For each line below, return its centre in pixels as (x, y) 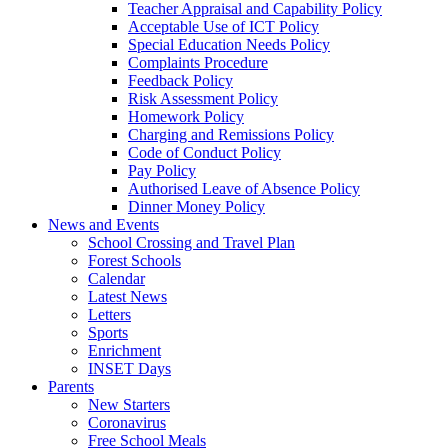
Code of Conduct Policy (204, 152)
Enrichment (124, 350)
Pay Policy (162, 170)
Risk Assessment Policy (203, 98)
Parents (71, 386)
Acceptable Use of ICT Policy (223, 26)
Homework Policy (186, 116)
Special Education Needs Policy (229, 44)
